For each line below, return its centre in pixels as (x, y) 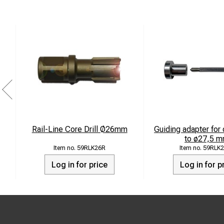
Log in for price (80, 164)
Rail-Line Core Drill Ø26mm (79, 129)
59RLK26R (91, 148)
